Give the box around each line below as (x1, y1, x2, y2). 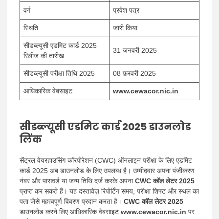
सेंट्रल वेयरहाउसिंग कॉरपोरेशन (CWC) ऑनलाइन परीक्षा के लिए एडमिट (20, 156, 192, 164)
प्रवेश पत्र (113, 6, 139, 14)
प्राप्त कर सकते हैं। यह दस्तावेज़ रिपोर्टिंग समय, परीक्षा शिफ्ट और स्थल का (20, 187, 199, 195)
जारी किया (113, 23, 137, 32)
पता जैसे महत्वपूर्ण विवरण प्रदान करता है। (20, 197, 124, 205)
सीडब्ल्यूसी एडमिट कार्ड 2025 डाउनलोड (20, 119, 191, 133)
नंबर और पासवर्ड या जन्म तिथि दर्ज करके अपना (20, 176, 133, 185)
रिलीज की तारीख (23, 51, 64, 60)
